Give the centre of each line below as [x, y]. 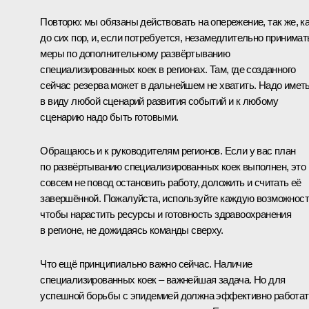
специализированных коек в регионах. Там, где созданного [168, 69]
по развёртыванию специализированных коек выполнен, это [173, 166]
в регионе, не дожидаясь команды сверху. [131, 230]
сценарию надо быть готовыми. [109, 117]
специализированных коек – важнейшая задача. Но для [163, 279]
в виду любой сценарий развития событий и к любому [159, 101]
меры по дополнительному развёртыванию [135, 53]
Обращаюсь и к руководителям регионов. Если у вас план [168, 150]
